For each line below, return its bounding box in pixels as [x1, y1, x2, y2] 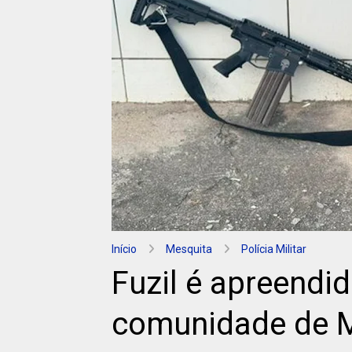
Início [112, 243, 137, 255]
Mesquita [166, 243, 212, 255]
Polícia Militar [241, 243, 306, 255]
